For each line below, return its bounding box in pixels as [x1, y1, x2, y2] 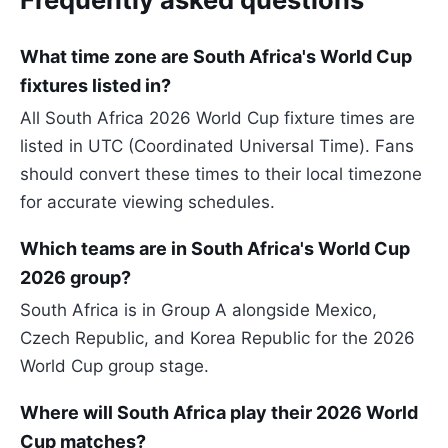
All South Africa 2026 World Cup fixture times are [20, 108, 415, 129]
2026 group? [20, 267, 131, 289]
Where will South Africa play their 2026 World [20, 402, 418, 424]
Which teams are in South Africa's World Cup [20, 238, 410, 260]
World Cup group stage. [20, 356, 209, 377]
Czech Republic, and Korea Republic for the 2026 [20, 328, 415, 349]
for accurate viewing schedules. [20, 192, 275, 213]
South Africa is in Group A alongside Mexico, [20, 300, 377, 321]
